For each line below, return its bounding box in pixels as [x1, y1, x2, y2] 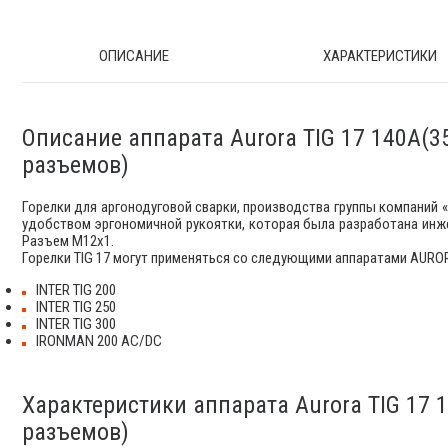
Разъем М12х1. [22, 231, 114, 250]
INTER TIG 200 [36, 280, 116, 299]
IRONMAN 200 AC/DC [36, 331, 162, 350]
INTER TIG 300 [36, 314, 116, 333]
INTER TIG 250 [36, 297, 116, 316]
